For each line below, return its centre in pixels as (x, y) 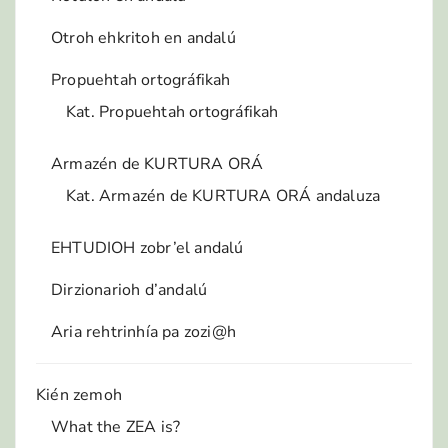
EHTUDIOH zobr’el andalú (147, 247)
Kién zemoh (79, 394)
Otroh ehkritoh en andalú (143, 37)
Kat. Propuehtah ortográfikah (172, 111)
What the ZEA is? (116, 426)
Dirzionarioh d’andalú (129, 289)
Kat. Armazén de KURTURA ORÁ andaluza (223, 195)
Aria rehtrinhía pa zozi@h (143, 331)
